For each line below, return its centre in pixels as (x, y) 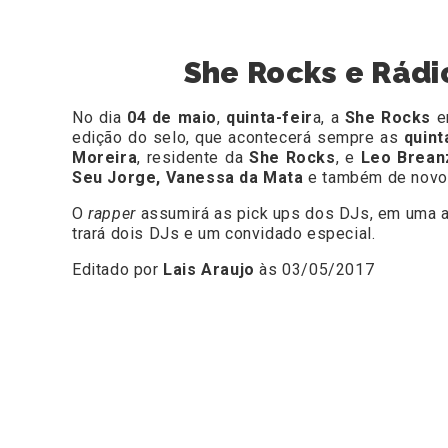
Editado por (118, 270)
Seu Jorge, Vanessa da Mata (188, 178)
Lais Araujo (209, 270)
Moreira (105, 158)
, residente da (190, 158)
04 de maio (172, 118)
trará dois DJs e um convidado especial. (224, 234)
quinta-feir (269, 118)
